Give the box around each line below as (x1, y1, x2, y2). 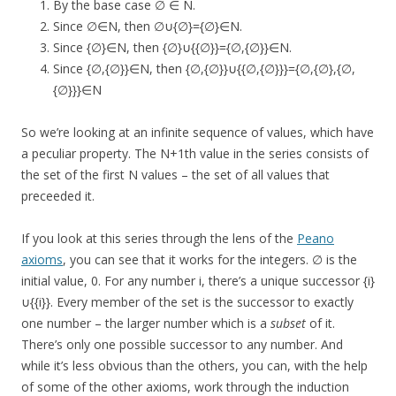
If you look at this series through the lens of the (21, 230, 297, 247)
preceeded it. (21, 187, 95, 205)
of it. (306, 315, 335, 332)
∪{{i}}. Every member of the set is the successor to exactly (21, 293, 354, 311)
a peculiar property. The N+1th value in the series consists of (21, 145, 369, 163)
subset (270, 315, 306, 332)
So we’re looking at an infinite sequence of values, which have (21, 124, 374, 141)
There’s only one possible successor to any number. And (21, 336, 343, 354)
